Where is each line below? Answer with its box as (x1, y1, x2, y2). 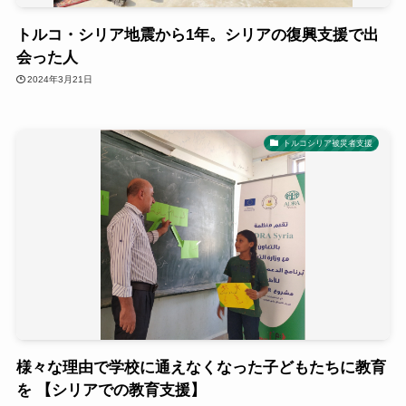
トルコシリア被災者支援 (282, 138, 372, 148)
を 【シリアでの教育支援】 (15, 382, 206, 399)
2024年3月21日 (27, 74, 93, 85)
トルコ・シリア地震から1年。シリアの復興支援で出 (15, 25, 379, 43)
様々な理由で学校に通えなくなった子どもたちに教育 (15, 359, 386, 376)
